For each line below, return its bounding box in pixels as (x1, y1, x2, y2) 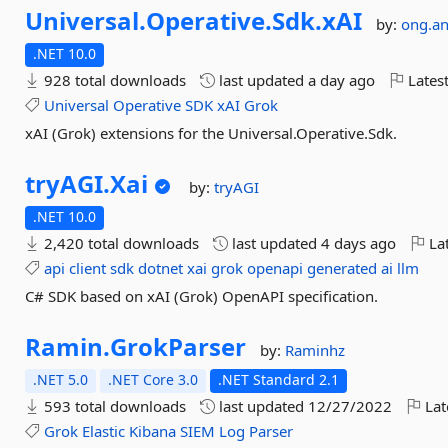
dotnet (138, 258, 184, 278)
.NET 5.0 (33, 370, 89, 389)
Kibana (129, 421, 177, 441)
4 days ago (321, 233, 397, 253)
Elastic (82, 421, 126, 441)
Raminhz (285, 340, 346, 360)
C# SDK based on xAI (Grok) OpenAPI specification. (25, 286, 379, 306)
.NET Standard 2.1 (218, 370, 340, 389)
